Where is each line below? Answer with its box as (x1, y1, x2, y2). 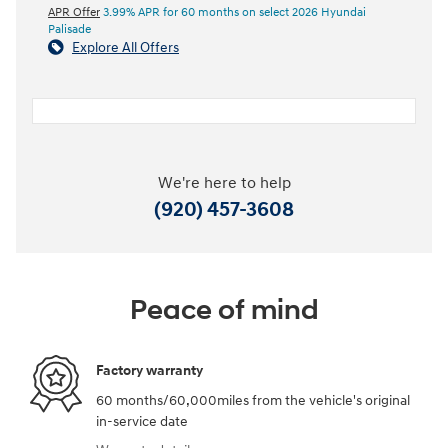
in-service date (96, 412, 188, 430)
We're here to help (157, 173, 291, 193)
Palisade (48, 21, 91, 37)
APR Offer (48, 4, 100, 20)
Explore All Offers (72, 38, 179, 56)
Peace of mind (129, 292, 319, 328)
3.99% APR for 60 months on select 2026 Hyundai (100, 4, 366, 20)
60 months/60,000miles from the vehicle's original (96, 391, 410, 409)
